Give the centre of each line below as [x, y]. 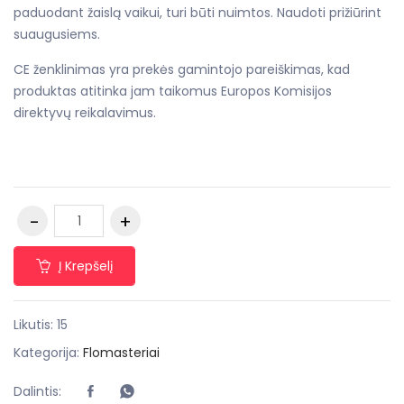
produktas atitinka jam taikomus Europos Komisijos [173, 92]
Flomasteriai [121, 352]
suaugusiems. [57, 35]
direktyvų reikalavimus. [85, 113]
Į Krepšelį [86, 266]
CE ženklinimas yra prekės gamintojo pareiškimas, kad [182, 70]
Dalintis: [37, 392]
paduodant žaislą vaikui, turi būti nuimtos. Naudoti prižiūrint [197, 13]
